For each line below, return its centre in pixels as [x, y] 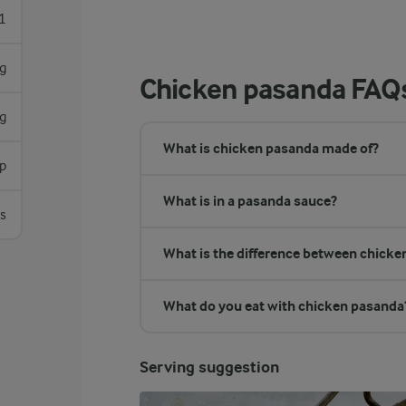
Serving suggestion [209, 367]
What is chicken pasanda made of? [271, 148]
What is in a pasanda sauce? [250, 201]
